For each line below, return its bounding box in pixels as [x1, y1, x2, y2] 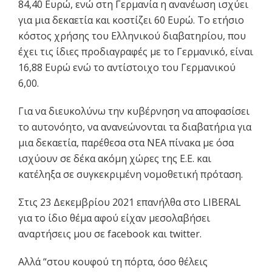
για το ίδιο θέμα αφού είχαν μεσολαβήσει [18, 211, 210, 225]
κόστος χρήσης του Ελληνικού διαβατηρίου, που [18, 29, 246, 43]
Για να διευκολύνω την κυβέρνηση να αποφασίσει [18, 104, 250, 118]
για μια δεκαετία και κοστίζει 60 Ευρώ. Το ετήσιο [18, 13, 244, 27]
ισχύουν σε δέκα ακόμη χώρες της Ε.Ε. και [18, 152, 211, 166]
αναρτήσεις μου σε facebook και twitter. [18, 227, 202, 241]
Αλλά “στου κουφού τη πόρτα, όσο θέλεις [18, 255, 208, 269]
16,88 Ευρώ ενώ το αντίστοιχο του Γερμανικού [18, 61, 236, 75]
